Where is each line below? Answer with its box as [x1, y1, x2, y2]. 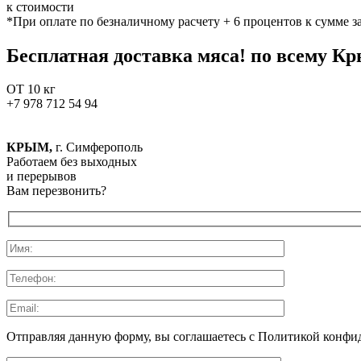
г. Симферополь [52, 140, 143, 155]
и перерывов [6, 169, 77, 184]
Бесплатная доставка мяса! [6, 44, 251, 66]
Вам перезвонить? [6, 184, 106, 198]
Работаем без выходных [6, 155, 137, 169]
